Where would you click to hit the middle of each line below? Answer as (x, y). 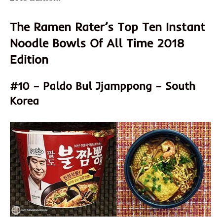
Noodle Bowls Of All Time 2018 (97, 43)
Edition (29, 59)
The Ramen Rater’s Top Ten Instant (108, 26)
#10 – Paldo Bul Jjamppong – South (103, 86)
